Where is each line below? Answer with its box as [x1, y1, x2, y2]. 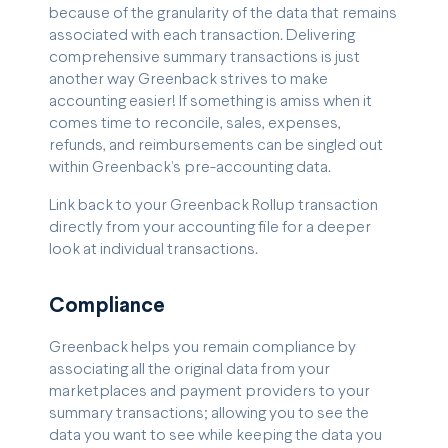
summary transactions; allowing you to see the [49, 406, 369, 421]
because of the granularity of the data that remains [49, 5, 397, 21]
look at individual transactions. [49, 241, 258, 257]
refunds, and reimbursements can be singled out [49, 137, 383, 153]
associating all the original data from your [49, 362, 330, 377]
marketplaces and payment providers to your [49, 384, 370, 399]
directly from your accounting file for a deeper [49, 219, 371, 235]
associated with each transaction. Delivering [49, 27, 355, 43]
